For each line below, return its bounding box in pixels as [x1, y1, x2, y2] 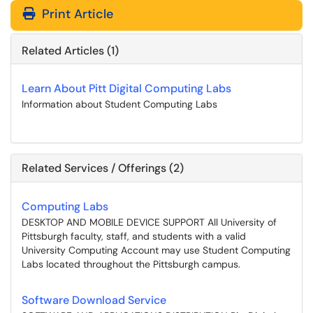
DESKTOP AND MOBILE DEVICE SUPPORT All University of [22, 216, 277, 228]
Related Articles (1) [22, 43, 119, 58]
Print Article [38, 6, 113, 22]
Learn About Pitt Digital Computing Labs [22, 81, 231, 96]
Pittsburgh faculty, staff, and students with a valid [22, 230, 246, 242]
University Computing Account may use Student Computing [22, 244, 291, 256]
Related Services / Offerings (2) [22, 161, 184, 175]
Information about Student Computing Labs [22, 98, 217, 110]
